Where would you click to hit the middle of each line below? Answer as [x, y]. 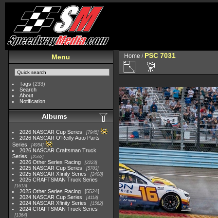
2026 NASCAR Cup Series [51, 132]
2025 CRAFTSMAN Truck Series [59, 180]
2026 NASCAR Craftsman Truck [58, 150]
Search [28, 90]
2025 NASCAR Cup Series [51, 168]
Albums [54, 116]
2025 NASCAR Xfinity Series [53, 174]
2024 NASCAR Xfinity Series [53, 203]
